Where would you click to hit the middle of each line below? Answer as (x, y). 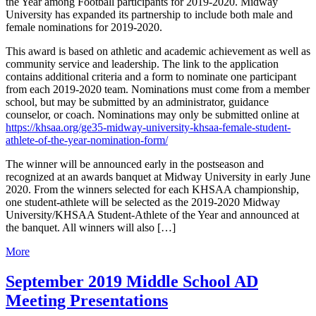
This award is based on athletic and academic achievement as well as (158, 51)
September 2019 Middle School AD (132, 281)
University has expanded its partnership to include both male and (149, 14)
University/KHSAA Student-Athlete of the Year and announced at (152, 214)
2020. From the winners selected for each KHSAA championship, (152, 189)
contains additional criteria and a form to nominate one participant (151, 76)
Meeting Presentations (87, 300)
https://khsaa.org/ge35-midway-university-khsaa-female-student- (148, 127)
